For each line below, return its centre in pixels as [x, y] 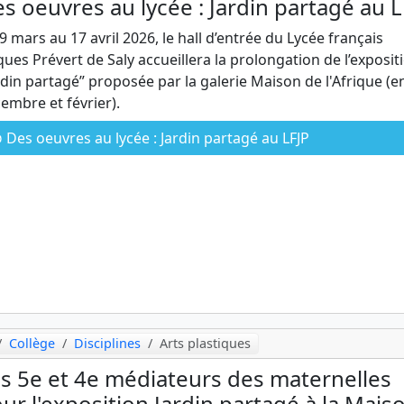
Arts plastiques [206, 344]
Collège [32, 344]
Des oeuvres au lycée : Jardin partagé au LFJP [156, 138]
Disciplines [108, 344]
